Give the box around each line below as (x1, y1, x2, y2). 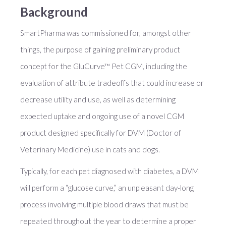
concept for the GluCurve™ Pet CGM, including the (20, 62, 187, 71)
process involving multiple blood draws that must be (20, 200, 189, 209)
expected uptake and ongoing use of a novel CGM (20, 111, 184, 121)
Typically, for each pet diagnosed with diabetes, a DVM (20, 166, 199, 176)
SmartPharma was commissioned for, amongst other (20, 28, 191, 37)
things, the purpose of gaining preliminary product (20, 45, 180, 54)
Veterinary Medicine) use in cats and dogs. (20, 145, 160, 154)
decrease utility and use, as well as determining (20, 95, 176, 104)
